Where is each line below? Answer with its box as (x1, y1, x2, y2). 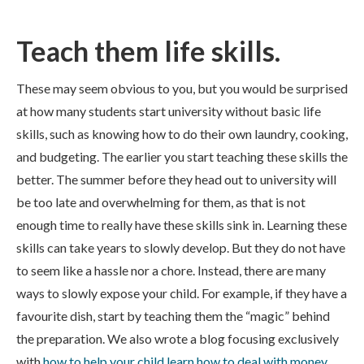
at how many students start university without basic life (16, 103, 321, 119)
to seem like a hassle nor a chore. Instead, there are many (16, 262, 326, 278)
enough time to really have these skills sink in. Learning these (16, 217, 347, 232)
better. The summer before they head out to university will (16, 171, 336, 187)
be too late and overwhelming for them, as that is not (16, 194, 305, 210)
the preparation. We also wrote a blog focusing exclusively (16, 331, 339, 346)
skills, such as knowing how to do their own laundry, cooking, (16, 126, 348, 141)
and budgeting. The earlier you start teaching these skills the (16, 149, 348, 164)
